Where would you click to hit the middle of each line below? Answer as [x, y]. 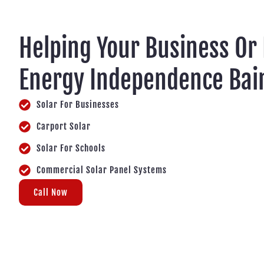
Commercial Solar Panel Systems [102, 170]
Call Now [51, 192]
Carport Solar [64, 126]
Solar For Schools [71, 148]
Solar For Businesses [78, 104]
